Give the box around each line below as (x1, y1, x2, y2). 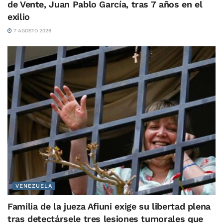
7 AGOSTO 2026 (12, 27, 51, 33)
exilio (7, 11, 30, 22)
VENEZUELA (15, 182, 52, 189)
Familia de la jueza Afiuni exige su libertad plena (7, 201, 211, 212)
